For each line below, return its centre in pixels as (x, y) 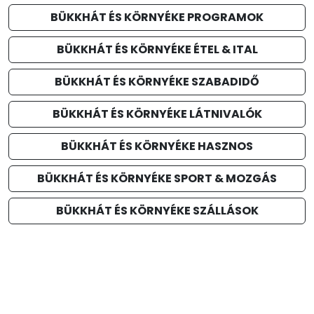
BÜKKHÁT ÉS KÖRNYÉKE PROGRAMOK (157, 17)
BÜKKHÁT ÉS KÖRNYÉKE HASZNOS (157, 146)
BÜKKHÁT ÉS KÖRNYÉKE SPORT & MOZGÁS (157, 178)
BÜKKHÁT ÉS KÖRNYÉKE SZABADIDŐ (157, 81)
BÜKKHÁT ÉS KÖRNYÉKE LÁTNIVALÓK (157, 114)
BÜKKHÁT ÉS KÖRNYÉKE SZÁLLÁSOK (157, 210)
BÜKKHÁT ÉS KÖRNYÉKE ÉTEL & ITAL (157, 49)
